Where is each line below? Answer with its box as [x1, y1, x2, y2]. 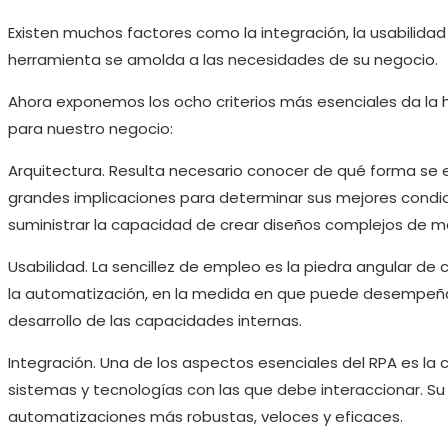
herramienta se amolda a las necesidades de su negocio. [8, 48, 438, 70]
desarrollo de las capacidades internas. [8, 309, 302, 331]
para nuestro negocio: [8, 117, 173, 139]
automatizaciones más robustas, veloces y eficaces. [8, 405, 403, 427]
